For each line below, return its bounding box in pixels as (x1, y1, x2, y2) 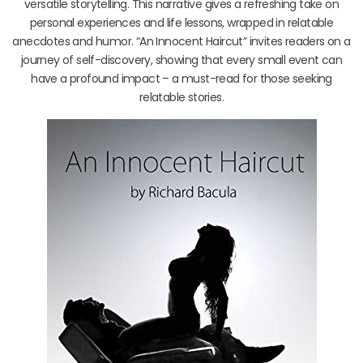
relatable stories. (139, 88, 224, 105)
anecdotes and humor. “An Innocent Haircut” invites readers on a (12, 32, 351, 49)
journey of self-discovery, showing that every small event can (20, 51, 343, 68)
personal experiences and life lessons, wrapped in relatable (29, 14, 334, 31)
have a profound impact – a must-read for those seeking (31, 70, 332, 87)
